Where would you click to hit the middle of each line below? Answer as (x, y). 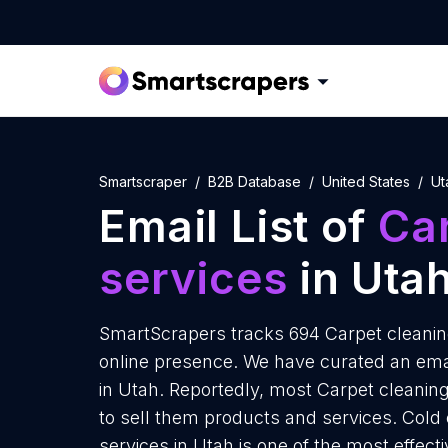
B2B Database (254, 181)
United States (366, 181)
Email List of (239, 226)
